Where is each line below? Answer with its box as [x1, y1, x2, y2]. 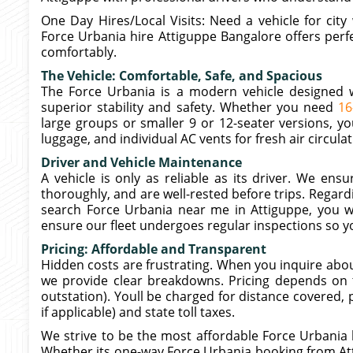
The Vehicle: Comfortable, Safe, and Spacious [41, 67, 322, 84]
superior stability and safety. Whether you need [41, 98, 339, 116]
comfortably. [41, 43, 117, 61]
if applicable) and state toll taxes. [41, 303, 235, 321]
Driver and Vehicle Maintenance [41, 154, 242, 171]
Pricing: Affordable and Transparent [41, 240, 266, 258]
